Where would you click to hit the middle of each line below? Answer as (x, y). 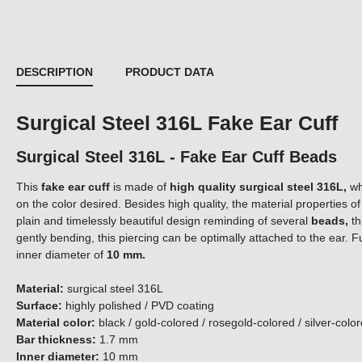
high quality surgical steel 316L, (258, 187)
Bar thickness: (56, 340)
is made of (141, 187)
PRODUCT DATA (170, 72)
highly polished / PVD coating (138, 306)
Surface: (39, 306)
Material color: (56, 323)
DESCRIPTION (55, 72)
